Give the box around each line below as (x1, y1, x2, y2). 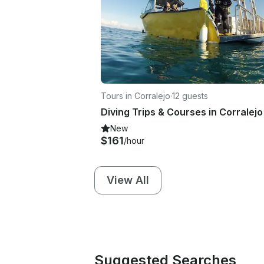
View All (107, 173, 149, 186)
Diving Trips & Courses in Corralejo (101, 105, 263, 118)
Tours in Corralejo (101, 90, 170, 101)
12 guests (172, 90, 208, 101)
